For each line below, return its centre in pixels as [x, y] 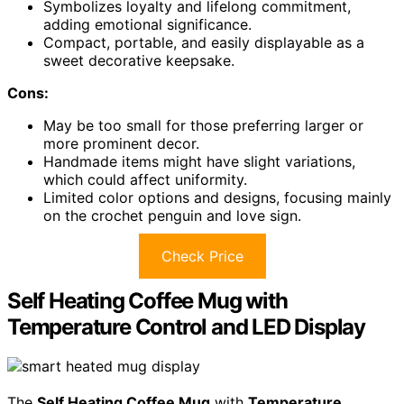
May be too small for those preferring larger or [203, 125]
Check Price [202, 256]
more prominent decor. [121, 143]
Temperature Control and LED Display [186, 326]
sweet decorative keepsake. [139, 60]
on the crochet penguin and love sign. [172, 215]
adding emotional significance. [147, 24]
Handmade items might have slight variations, [199, 161]
